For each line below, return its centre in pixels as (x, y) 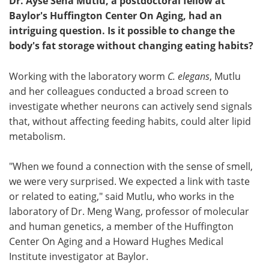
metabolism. (37, 136)
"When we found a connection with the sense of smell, (131, 166)
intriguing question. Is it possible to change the (122, 31)
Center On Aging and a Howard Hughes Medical (116, 241)
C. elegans (189, 76)
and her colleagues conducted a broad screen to (119, 91)
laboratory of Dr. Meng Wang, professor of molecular (129, 211)
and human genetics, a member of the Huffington (121, 226)
